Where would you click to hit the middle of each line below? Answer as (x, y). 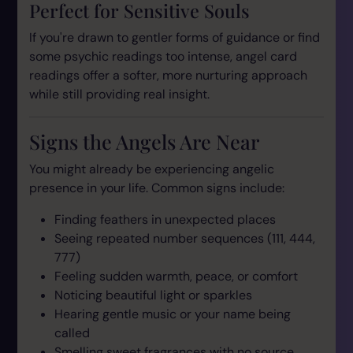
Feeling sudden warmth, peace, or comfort (176, 276)
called (72, 333)
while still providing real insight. (119, 94)
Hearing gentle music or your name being (173, 314)
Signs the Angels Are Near (144, 141)
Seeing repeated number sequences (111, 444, (185, 238)
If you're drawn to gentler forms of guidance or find (175, 37)
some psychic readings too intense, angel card (163, 56)
